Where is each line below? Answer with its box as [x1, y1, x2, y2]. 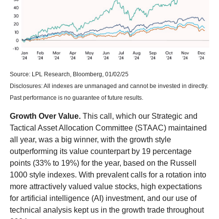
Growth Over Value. [10, 112, 81, 121]
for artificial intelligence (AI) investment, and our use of [10, 194, 197, 203]
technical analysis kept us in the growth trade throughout [10, 206, 204, 215]
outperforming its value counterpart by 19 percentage [10, 147, 192, 156]
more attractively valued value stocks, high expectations [10, 182, 202, 191]
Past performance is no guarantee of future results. [10, 94, 143, 102]
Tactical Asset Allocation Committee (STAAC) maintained [10, 124, 207, 132]
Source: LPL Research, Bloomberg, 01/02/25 [10, 71, 129, 78]
